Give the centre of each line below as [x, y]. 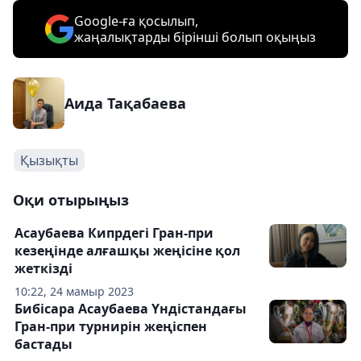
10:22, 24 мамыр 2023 [74, 291]
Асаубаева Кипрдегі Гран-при [114, 233]
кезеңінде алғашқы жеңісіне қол [127, 251]
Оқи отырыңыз [71, 200]
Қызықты [49, 160]
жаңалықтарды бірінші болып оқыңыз [195, 37]
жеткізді [44, 268]
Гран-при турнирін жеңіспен [111, 326]
